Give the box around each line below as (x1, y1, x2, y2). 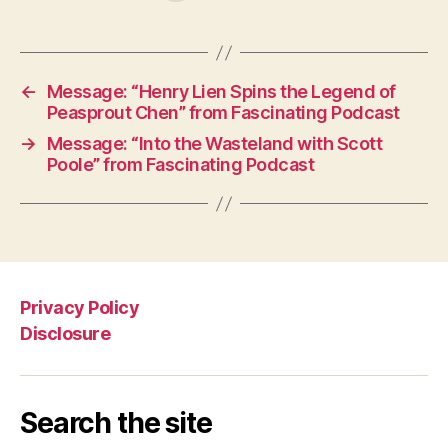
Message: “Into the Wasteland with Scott (46, 133, 383, 155)
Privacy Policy (20, 296, 140, 318)
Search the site (20, 406, 212, 441)
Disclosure (20, 323, 111, 345)
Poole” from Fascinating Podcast (46, 154, 315, 176)
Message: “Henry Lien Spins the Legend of (46, 81, 396, 103)
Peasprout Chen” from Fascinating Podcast (46, 102, 400, 124)
